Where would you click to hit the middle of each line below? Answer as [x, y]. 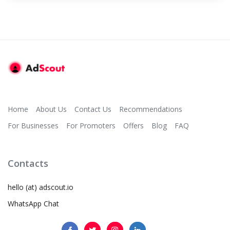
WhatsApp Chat [33, 203]
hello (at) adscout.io [41, 187]
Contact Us [93, 109]
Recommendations [151, 109]
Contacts [28, 163]
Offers [133, 125]
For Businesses [33, 125]
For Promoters [91, 125]
